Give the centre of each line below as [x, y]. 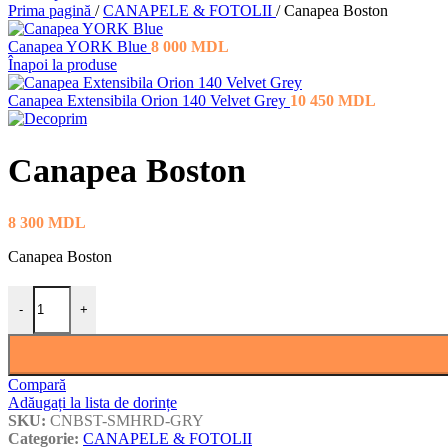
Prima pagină [51, 10]
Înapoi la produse [62, 64]
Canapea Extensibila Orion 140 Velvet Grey [149, 100]
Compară [37, 384]
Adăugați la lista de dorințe [92, 402]
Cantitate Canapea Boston [89, 293]
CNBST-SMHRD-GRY [127, 420]
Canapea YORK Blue [79, 46]
